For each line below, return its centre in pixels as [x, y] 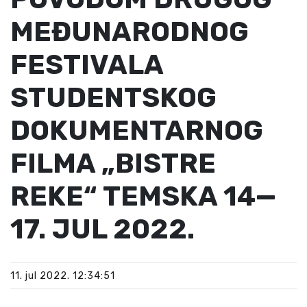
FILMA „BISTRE [113, 163]
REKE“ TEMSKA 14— [143, 196]
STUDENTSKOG [113, 98]
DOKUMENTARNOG [137, 131]
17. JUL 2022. [102, 229]
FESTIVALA [87, 65]
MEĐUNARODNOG [130, 32]
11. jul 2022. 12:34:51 [63, 276]
